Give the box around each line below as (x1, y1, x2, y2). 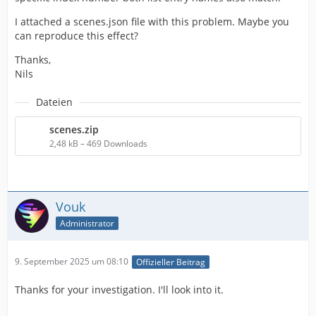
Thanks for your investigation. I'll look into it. (15, 282, 224, 296)
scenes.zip (49, 123, 99, 137)
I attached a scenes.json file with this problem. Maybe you (15, 15, 289, 29)
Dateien (36, 95, 73, 109)
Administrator (60, 217, 114, 230)
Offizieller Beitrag (136, 255, 205, 268)
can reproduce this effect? (15, 29, 138, 43)
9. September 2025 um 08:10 (15, 255, 128, 268)
